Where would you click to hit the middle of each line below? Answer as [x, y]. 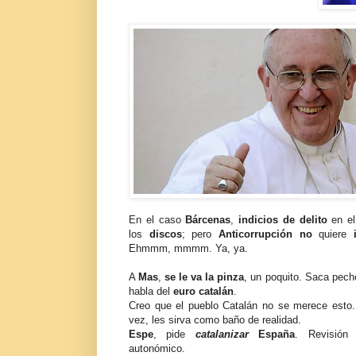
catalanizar [222, 335]
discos [165, 234]
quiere [333, 234]
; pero [200, 234]
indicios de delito [283, 220]
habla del [149, 292]
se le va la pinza [205, 277]
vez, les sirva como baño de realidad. [215, 320]
